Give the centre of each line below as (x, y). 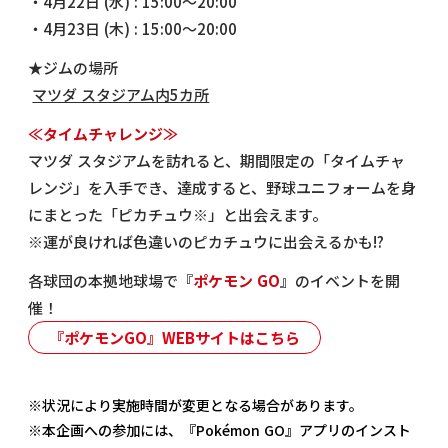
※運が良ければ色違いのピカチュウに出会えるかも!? (208, 241)
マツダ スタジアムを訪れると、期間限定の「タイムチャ (217, 160)
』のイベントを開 (340, 280)
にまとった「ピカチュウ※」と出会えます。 (178, 214)
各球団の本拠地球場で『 (111, 280)
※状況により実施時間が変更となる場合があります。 (196, 404)
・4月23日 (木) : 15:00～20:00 (133, 28)
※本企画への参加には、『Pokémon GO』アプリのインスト (220, 429)
